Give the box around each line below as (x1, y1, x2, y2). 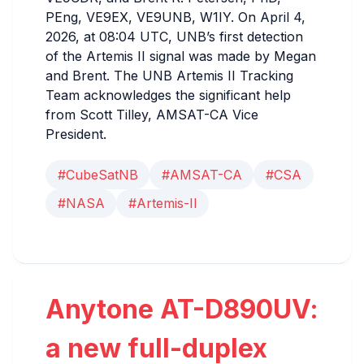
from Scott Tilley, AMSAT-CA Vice (45, 106, 258, 123)
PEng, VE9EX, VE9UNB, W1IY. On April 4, (45, 9, 305, 26)
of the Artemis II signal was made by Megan (45, 48, 316, 65)
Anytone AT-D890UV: (45, 293, 318, 326)
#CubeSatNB (57, 166, 138, 183)
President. (45, 126, 106, 143)
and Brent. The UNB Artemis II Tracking (45, 67, 293, 84)
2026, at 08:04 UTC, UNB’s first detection (45, 28, 303, 45)
